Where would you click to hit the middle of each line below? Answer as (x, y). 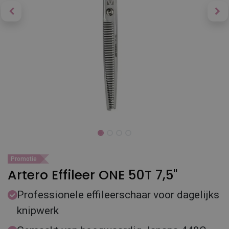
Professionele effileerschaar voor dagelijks (118, 195)
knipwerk (39, 211)
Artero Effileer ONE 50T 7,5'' (93, 175)
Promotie (24, 159)
